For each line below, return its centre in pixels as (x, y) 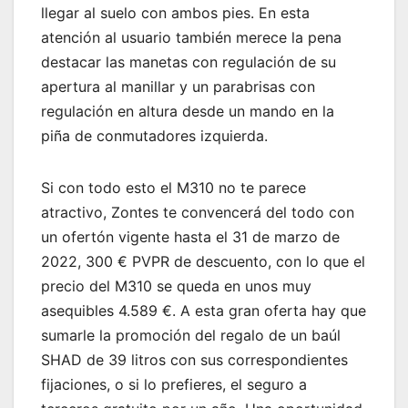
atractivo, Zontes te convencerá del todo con (198, 212)
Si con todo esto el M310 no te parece (173, 187)
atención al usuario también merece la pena (191, 37)
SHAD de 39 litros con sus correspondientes (194, 359)
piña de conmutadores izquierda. (154, 135)
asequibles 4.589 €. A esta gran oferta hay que (204, 310)
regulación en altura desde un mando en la (188, 111)
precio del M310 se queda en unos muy (176, 286)
